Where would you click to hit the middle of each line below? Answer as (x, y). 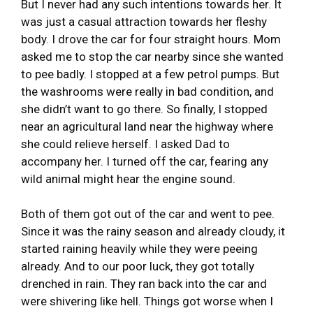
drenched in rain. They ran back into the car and (144, 283)
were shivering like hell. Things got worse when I (147, 301)
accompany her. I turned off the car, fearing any (145, 161)
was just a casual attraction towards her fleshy (144, 21)
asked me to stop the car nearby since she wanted (152, 56)
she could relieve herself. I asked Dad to (125, 144)
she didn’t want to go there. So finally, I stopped (144, 109)
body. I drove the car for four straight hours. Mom (151, 39)
